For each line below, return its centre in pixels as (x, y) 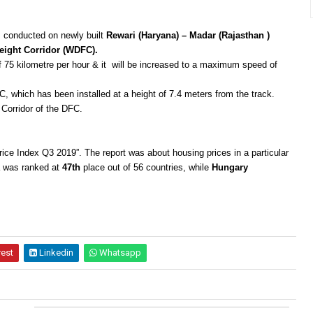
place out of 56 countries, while (146, 167)
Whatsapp (119, 252)
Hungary (230, 167)
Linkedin (55, 252)
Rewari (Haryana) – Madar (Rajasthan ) (188, 35)
